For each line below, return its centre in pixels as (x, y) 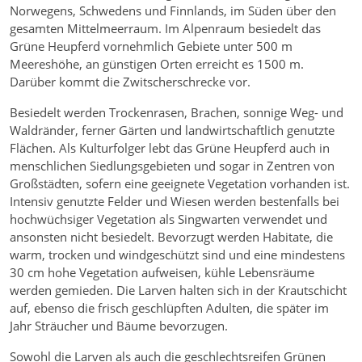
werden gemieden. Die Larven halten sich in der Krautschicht (178, 290)
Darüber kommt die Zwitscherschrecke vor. (130, 82)
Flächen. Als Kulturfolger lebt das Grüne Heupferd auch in (170, 148)
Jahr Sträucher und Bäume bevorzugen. (119, 326)
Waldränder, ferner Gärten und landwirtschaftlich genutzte (172, 130)
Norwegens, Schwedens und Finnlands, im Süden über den (173, 11)
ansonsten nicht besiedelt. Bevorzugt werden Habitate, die (171, 237)
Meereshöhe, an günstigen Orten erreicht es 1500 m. (157, 64)
